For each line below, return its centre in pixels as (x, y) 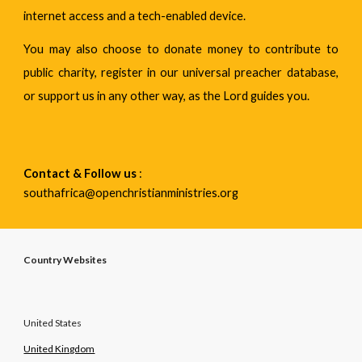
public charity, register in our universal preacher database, (181, 72)
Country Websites (65, 260)
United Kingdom (59, 349)
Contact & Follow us (80, 173)
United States (53, 323)
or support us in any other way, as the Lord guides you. (167, 96)
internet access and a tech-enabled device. (135, 16)
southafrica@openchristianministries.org (133, 193)
